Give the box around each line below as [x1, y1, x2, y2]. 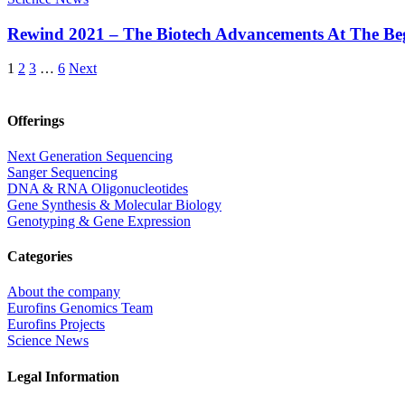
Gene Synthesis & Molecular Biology [7, 196, 221, 212]
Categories [7, 249, 72, 265]
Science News [7, 333, 89, 349]
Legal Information [7, 368, 119, 384]
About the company [7, 284, 120, 300]
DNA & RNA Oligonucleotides [7, 180, 188, 196]
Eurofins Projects [7, 316, 105, 333]
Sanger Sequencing [7, 164, 118, 180]
